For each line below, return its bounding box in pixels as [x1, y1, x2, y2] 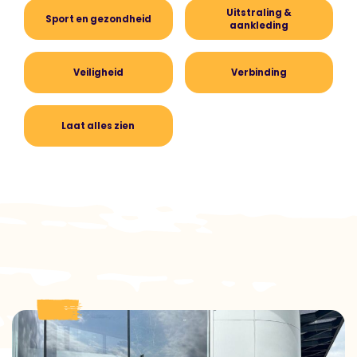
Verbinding [230, 66, 287, 79]
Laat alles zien [61, 120, 135, 132]
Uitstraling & [226, 6, 292, 19]
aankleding [229, 19, 288, 32]
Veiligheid [73, 66, 124, 79]
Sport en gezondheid [45, 13, 151, 25]
